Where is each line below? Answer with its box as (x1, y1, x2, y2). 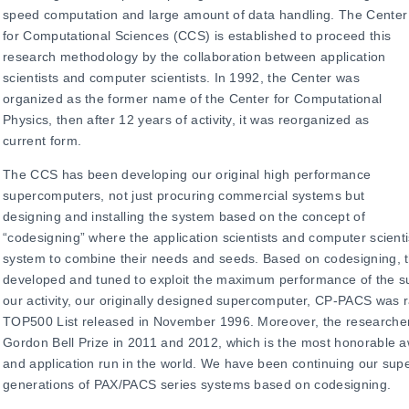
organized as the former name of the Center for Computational (3, 91, 383, 106)
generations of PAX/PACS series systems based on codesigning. (3, 377, 392, 392)
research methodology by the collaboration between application (3, 49, 386, 64)
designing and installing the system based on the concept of (3, 209, 365, 224)
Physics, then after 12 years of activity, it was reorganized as (3, 112, 370, 127)
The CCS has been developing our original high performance (3, 167, 372, 182)
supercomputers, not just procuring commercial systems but (3, 188, 365, 203)
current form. (3, 133, 82, 148)
